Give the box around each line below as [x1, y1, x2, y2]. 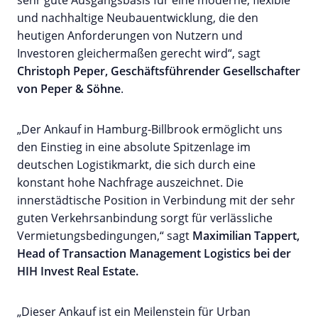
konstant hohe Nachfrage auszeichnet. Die [17, 174, 243, 190]
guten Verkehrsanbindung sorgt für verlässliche [17, 209, 273, 226]
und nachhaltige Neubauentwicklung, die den [17, 9, 258, 26]
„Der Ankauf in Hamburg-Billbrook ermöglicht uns [17, 121, 283, 137]
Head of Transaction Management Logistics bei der [17, 245, 291, 261]
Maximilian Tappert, [192, 227, 300, 243]
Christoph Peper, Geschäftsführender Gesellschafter [17, 62, 300, 79]
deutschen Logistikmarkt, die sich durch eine [17, 156, 256, 172]
